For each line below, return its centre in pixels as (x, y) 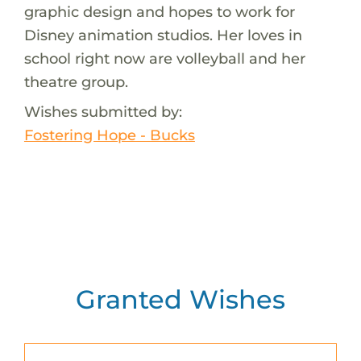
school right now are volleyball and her (164, 58)
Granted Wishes (180, 299)
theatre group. (76, 81)
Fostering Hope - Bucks (109, 135)
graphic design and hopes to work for (159, 11)
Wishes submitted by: (103, 111)
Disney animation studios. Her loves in (163, 35)
